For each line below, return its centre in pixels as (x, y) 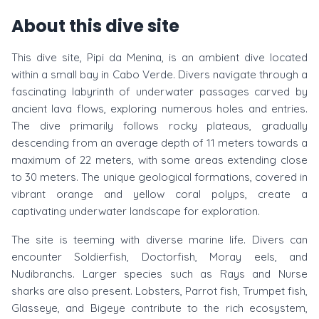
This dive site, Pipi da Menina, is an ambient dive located (159, 57)
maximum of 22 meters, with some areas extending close (159, 160)
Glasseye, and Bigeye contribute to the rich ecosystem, (159, 308)
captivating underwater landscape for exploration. (136, 211)
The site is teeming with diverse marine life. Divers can (159, 240)
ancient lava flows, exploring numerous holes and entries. (159, 109)
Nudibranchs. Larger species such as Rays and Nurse (159, 274)
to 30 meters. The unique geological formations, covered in (159, 177)
